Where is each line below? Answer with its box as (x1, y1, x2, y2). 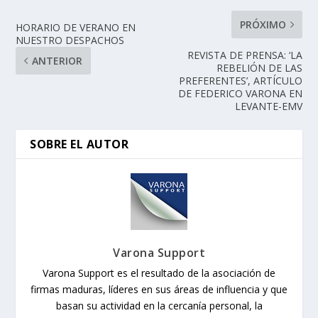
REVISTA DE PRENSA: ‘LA (187, 48, 302, 62)
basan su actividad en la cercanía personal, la (55, 299, 263, 313)
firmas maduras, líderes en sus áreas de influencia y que (31, 283, 287, 297)
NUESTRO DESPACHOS (16, 33, 125, 48)
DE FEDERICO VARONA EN (177, 87, 302, 101)
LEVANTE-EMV (234, 99, 302, 114)
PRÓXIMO (239, 18, 286, 32)
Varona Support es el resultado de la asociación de (43, 266, 275, 280)
